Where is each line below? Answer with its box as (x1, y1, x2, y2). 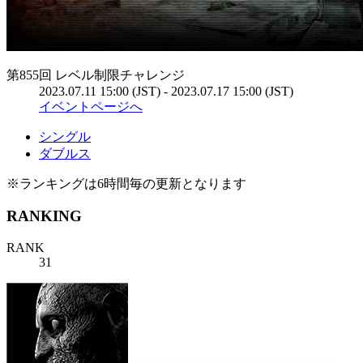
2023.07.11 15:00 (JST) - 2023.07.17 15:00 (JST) (39, 83, 293, 98)
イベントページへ (39, 99, 143, 113)
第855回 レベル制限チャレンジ (6, 67, 185, 82)
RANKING (6, 207, 82, 225)
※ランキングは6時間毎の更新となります (6, 176, 246, 190)
